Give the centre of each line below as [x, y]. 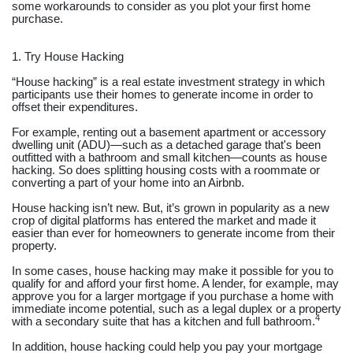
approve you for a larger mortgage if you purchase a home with [173, 296]
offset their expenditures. [75, 107]
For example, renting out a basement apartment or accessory [169, 132]
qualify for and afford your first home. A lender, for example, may [175, 283]
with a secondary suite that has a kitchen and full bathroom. [163, 321]
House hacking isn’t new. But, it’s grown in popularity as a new [171, 208]
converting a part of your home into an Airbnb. [128, 182]
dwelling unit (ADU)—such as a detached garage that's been [166, 145]
